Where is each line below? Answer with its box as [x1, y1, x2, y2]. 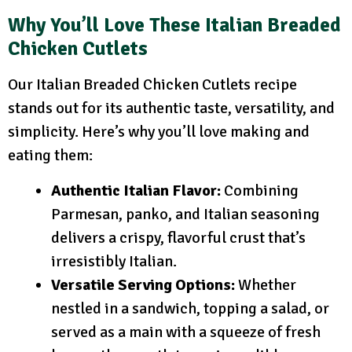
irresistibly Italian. [51, 251, 177, 271]
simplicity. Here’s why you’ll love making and [8, 121, 310, 141]
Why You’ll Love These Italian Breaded [8, 12, 341, 37]
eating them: [8, 145, 93, 165]
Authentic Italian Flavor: [51, 180, 221, 200]
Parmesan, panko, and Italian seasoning [51, 203, 320, 224]
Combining [221, 180, 299, 200]
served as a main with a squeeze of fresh [51, 321, 321, 342]
